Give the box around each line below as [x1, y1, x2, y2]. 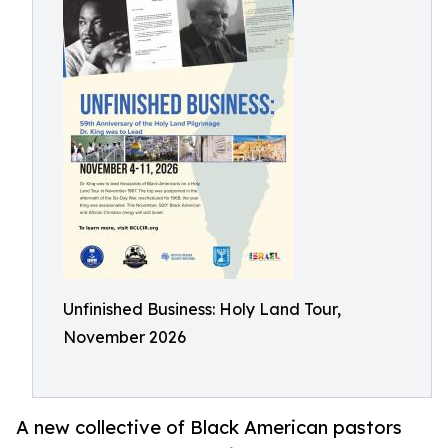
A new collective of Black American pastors [16, 416, 402, 439]
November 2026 [63, 327, 186, 347]
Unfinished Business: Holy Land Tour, [63, 299, 341, 319]
